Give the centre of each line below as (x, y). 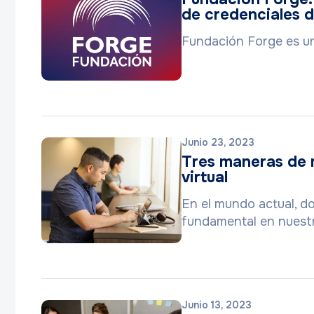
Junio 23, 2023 (218, 142)
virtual (205, 177)
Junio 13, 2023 (217, 305)
